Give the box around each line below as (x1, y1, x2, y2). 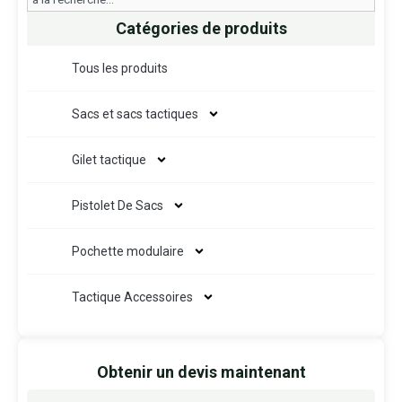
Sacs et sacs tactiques (72, 106, 198, 121)
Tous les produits (72, 60, 168, 75)
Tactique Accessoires (72, 289, 193, 304)
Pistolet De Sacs (72, 197, 163, 213)
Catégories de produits (115, 18, 287, 38)
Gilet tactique (72, 152, 146, 167)
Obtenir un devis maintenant (96, 362, 306, 381)
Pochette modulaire (72, 243, 184, 258)
